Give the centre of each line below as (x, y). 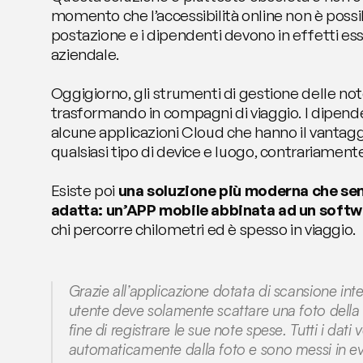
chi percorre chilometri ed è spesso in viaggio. (203, 229)
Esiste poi (84, 190)
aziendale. (85, 54)
